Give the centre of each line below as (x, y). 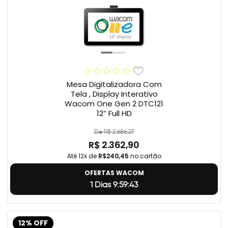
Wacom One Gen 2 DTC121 (114, 104)
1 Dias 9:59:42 (114, 185)
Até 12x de (82, 156)
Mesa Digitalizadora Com (114, 84)
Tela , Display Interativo (114, 94)
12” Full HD (114, 113)
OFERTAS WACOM (114, 173)
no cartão (145, 156)
